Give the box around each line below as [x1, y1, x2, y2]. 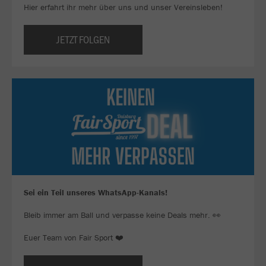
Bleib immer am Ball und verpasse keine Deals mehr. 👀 [24, 210, 221, 221]
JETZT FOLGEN [56, 32, 110, 47]
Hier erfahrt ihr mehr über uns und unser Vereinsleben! [24, 2, 223, 13]
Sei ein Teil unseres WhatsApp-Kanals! [24, 187, 167, 198]
